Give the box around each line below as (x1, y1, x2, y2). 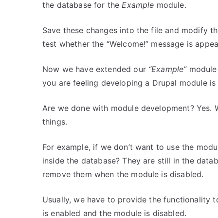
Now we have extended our (42, 64, 148, 74)
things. (42, 117, 68, 127)
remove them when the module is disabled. (42, 169, 204, 179)
